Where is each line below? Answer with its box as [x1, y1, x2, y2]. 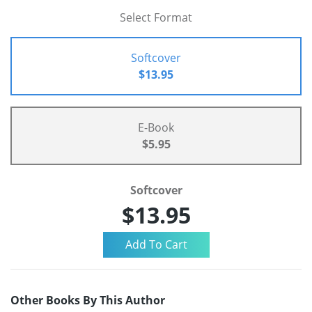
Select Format [120, 9, 192, 25]
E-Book [138, 119, 174, 135]
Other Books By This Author [10, 292, 165, 308]
